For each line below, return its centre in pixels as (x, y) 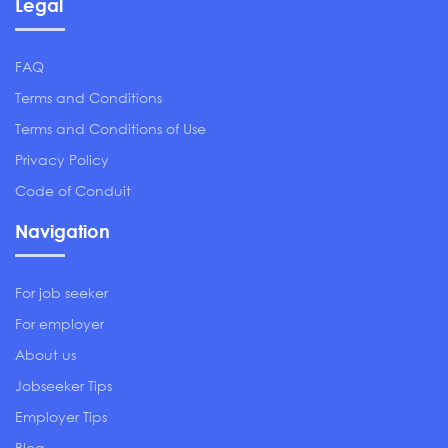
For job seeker (61, 292)
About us (45, 354)
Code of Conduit (73, 190)
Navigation (62, 230)
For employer (59, 323)
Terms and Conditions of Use (110, 128)
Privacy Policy (62, 159)
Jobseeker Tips (63, 385)
